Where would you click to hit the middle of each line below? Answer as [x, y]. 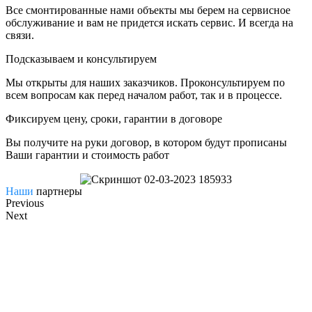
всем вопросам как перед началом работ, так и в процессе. [144, 95]
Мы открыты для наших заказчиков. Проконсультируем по [145, 82]
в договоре [196, 118]
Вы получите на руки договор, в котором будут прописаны [146, 142]
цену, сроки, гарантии [116, 118]
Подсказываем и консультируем [81, 58]
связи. [20, 35]
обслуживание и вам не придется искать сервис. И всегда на [149, 22]
